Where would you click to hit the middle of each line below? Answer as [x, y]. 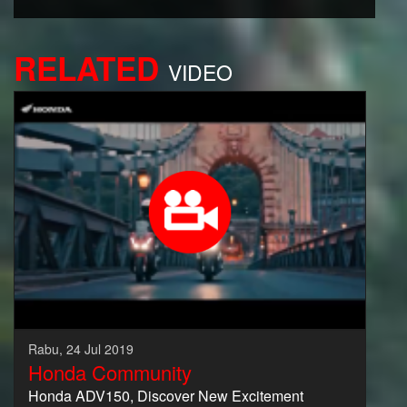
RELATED [86, 68]
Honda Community [110, 372]
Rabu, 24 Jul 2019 [81, 348]
